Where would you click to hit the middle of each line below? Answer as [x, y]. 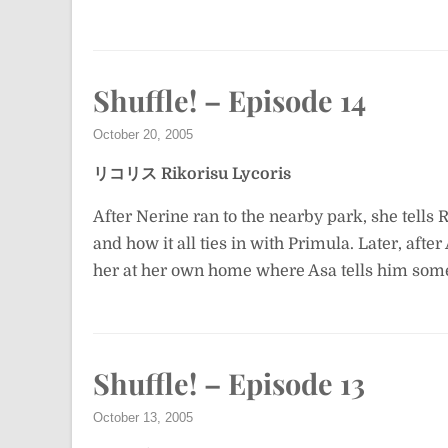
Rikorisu [194, 174]
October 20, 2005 [143, 134]
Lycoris [261, 174]
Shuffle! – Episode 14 [229, 100]
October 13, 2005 [143, 417]
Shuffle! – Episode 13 [229, 383]
